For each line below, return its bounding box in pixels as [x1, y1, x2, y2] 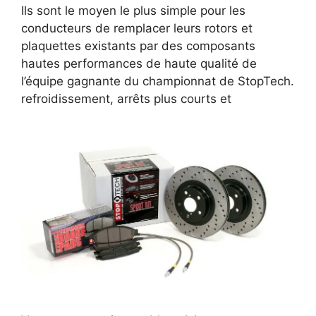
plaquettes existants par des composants [21, 38, 255, 53]
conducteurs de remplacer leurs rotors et [21, 20, 253, 35]
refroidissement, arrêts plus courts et [21, 91, 231, 106]
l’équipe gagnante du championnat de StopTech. [21, 73, 294, 88]
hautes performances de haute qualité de [21, 56, 257, 71]
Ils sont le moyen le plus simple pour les [21, 3, 245, 18]
